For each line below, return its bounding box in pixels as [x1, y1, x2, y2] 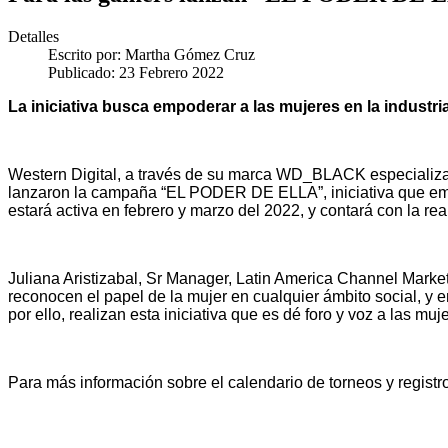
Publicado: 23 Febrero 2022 [48, 63, 224, 81]
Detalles [8, 27, 59, 45]
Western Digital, [8, 165, 125, 183]
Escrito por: [48, 45, 125, 63]
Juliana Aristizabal [8, 269, 138, 287]
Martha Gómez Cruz [125, 45, 255, 63]
